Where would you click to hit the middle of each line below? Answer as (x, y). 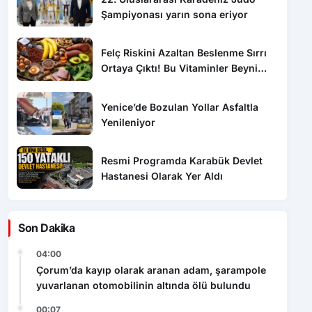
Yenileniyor (128, 122)
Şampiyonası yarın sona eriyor (175, 14)
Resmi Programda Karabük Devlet (182, 161)
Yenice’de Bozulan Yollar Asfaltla (180, 107)
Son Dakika (47, 228)
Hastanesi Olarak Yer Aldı (162, 176)
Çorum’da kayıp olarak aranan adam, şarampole (151, 270)
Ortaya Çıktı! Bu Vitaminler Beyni (180, 68)
